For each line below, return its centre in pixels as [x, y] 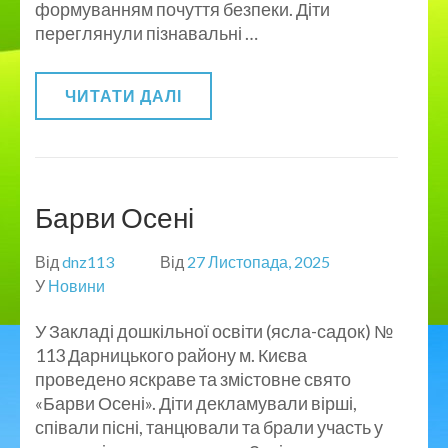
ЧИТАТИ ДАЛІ [123, 95]
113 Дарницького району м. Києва [171, 354]
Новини [76, 285]
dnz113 [88, 261]
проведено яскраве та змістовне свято [193, 378]
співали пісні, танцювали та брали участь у [209, 426]
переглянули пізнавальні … [146, 32]
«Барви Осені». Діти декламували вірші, [196, 402]
